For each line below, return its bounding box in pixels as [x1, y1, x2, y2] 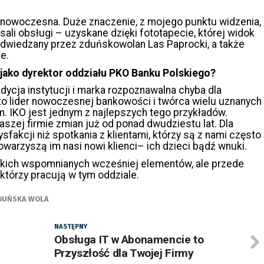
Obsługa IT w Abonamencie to [54, 233, 204, 247]
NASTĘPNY [54, 223, 87, 231]
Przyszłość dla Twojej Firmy [54, 246, 194, 260]
